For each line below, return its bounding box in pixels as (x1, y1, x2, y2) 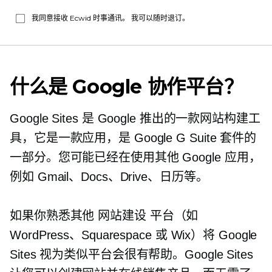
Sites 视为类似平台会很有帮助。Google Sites (10, 248, 253, 261)
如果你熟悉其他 (10, 209, 98, 222)
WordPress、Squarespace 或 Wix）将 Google (10, 228, 257, 242)
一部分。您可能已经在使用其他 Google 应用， (10, 151, 261, 164)
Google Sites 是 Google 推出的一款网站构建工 (10, 112, 260, 125)
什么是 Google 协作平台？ (10, 75, 243, 98)
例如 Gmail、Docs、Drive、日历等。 (10, 170, 208, 183)
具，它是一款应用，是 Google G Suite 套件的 (10, 131, 257, 144)
